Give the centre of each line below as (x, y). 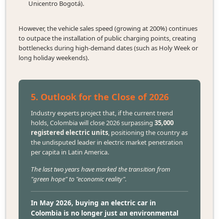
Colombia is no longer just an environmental (104, 213)
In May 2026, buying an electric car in (93, 203)
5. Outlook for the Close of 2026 (99, 97)
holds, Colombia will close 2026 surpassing (92, 123)
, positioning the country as (148, 133)
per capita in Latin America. (70, 152)
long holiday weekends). (54, 58)
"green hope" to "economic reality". (78, 179)
